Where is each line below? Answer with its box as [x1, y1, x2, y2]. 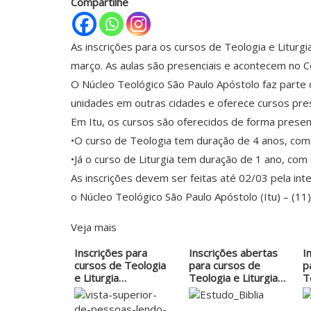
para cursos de [188, 258, 260, 273]
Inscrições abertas [188, 246, 278, 260]
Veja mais [71, 220, 117, 235]
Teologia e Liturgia [188, 271, 278, 285]
